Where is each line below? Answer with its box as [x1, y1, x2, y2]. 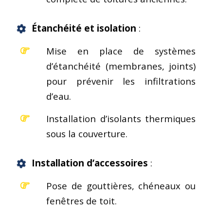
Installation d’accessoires [32, 156, 148, 169]
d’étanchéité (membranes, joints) [46, 59, 196, 72]
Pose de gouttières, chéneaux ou [46, 179, 196, 192]
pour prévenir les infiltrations [46, 74, 196, 87]
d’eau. [46, 90, 71, 102]
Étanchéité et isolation [32, 21, 136, 35]
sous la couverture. [46, 127, 127, 140]
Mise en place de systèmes [46, 44, 196, 57]
